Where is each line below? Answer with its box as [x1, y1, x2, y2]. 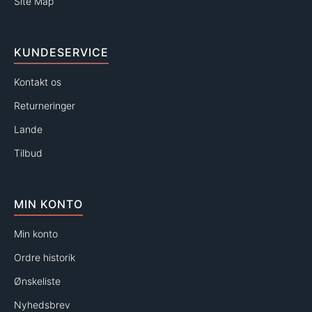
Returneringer [14, 100, 75, 112]
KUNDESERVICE [14, 45, 109, 60]
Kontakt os [14, 76, 61, 88]
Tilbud [14, 147, 42, 159]
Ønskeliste [14, 275, 61, 288]
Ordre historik [14, 251, 75, 264]
